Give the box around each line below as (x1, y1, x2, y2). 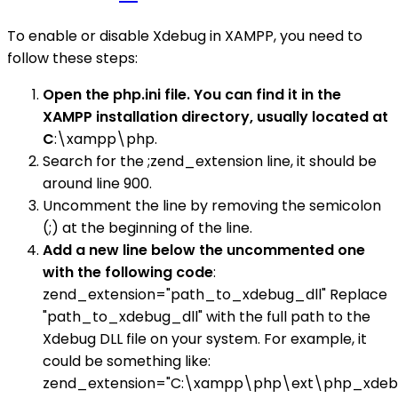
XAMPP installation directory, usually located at (43, 106, 388, 127)
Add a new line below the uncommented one (43, 239, 365, 260)
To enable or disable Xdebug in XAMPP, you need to (7, 25, 362, 46)
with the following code (43, 261, 213, 283)
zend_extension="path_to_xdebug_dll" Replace (43, 283, 387, 305)
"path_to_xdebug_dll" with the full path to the (43, 306, 370, 327)
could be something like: (43, 350, 211, 371)
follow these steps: (7, 47, 138, 68)
